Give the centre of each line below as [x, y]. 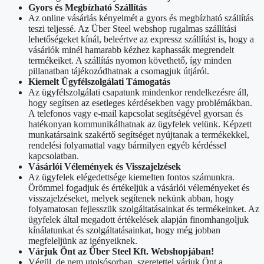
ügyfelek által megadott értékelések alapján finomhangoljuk [138, 219]
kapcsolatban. [54, 156]
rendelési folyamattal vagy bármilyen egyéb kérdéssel [127, 145]
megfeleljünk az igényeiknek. [83, 240]
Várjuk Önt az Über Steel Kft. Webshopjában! [121, 251]
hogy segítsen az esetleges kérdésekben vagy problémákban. [140, 103]
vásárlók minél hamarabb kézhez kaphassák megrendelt [131, 49]
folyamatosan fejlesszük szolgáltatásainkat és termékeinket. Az [144, 209]
